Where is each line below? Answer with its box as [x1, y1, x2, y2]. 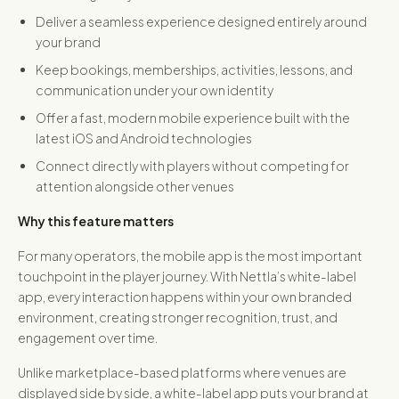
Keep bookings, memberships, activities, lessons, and [36, 61, 353, 77]
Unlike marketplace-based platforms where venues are [18, 364, 346, 380]
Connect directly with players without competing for [36, 158, 349, 174]
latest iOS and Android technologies [36, 130, 252, 146]
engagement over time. [18, 330, 158, 346]
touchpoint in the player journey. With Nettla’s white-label [18, 268, 356, 284]
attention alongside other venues [36, 178, 234, 194]
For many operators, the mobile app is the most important [18, 248, 362, 264]
